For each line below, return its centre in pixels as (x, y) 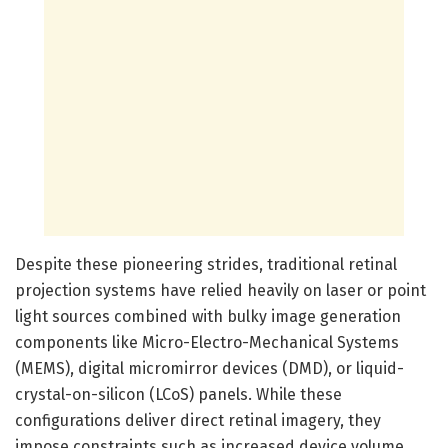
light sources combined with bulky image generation (208, 316)
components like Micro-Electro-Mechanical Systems (207, 342)
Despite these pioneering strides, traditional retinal (206, 264)
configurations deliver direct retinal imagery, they (198, 420)
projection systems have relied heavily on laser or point (220, 290)
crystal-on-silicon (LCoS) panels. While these (178, 394)
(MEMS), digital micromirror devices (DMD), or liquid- (209, 368)
